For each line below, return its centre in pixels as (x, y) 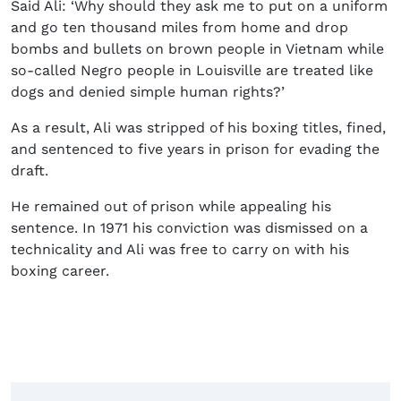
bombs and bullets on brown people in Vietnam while (197, 49)
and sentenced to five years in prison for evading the (195, 149)
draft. (30, 171)
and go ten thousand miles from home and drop (179, 28)
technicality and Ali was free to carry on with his (180, 250)
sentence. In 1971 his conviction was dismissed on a (189, 228)
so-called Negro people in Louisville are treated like (192, 71)
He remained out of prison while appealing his (171, 207)
